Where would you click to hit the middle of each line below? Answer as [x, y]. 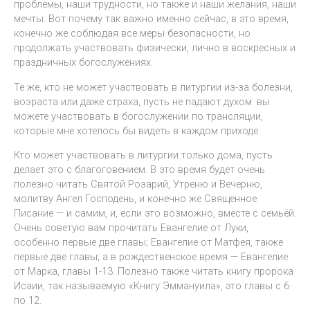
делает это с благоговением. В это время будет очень [139, 170]
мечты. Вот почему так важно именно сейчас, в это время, [151, 19]
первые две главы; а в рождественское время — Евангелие [151, 257]
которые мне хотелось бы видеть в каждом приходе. [137, 130]
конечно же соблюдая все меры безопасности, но [132, 33]
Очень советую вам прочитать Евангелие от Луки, [131, 228]
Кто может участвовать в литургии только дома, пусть [143, 155]
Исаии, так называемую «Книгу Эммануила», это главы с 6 [152, 286]
